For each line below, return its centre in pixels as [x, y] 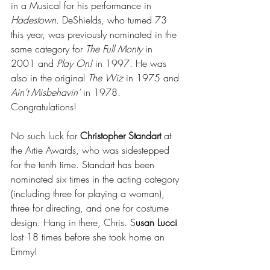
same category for [48, 49]
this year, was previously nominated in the [95, 34]
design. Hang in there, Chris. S [73, 222]
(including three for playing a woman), [89, 193]
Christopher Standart [121, 135]
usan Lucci [158, 222]
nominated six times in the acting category [96, 179]
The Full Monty [114, 49]
